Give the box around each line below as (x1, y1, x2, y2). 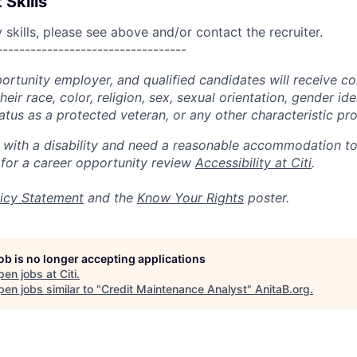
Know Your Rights (137, 190, 244, 206)
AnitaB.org (255, 282, 310, 296)
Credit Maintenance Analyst (101, 282, 247, 296)
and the (84, 190, 137, 206)
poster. (244, 190, 289, 206)
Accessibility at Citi (195, 155, 312, 171)
